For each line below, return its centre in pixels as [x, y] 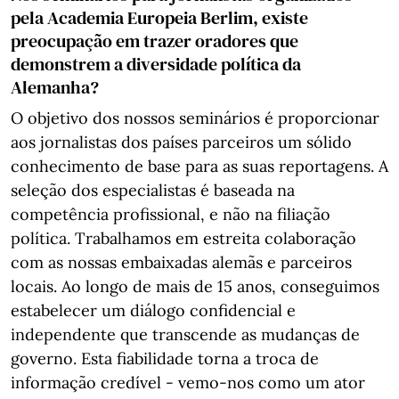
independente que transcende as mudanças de [185, 334]
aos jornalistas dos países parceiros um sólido [181, 142]
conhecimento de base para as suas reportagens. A [199, 166]
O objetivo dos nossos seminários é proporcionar [195, 118]
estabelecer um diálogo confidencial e [153, 310]
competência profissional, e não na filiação [171, 214]
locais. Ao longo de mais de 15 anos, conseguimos [195, 286]
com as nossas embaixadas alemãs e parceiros [181, 262]
